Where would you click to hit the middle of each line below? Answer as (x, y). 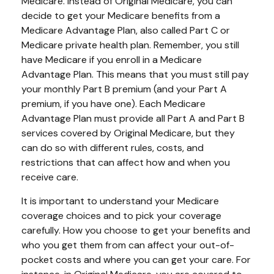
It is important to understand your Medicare (120, 201)
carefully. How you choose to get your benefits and (136, 230)
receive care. (50, 177)
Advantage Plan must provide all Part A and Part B (133, 118)
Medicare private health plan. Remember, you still (130, 45)
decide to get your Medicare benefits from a (121, 16)
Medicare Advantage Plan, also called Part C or (126, 30)
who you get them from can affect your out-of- (128, 245)
